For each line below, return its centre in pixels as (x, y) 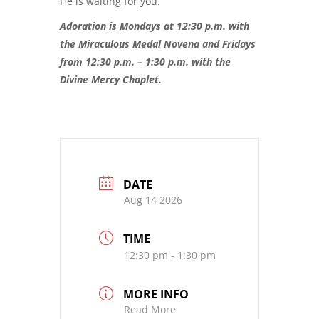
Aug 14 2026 (153, 199)
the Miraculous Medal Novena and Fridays (158, 44)
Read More (150, 309)
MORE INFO (156, 294)
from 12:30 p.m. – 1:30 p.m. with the (145, 62)
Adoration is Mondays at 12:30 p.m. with (155, 26)
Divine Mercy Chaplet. (111, 80)
